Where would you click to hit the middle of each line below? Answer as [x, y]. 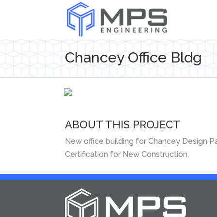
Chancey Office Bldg [134, 57]
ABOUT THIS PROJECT [123, 125]
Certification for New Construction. [127, 155]
